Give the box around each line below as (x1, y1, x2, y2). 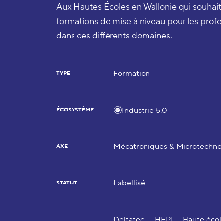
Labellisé (113, 178, 146, 188)
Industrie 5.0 (122, 105, 168, 115)
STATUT (56, 179, 78, 186)
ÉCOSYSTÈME (56, 106, 94, 113)
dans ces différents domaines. (56, 30, 173, 41)
